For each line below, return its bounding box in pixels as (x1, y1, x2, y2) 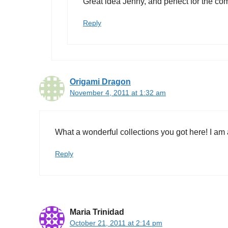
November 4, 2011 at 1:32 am (70, 89, 166, 97)
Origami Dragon (70, 77, 131, 86)
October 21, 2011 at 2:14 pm (70, 219, 162, 227)
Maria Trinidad (70, 207, 124, 216)
